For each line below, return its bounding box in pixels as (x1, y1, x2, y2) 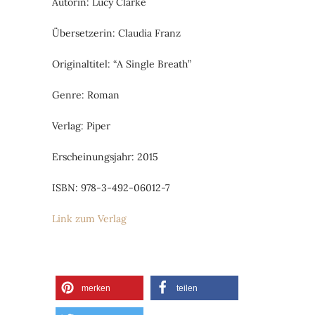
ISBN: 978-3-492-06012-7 (52, 181, 169, 194)
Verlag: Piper (52, 119, 110, 132)
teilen (176, 283, 198, 293)
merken (82, 283, 110, 293)
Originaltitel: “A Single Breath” (52, 57, 191, 70)
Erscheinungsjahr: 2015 (52, 150, 158, 163)
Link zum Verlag (52, 212, 127, 225)
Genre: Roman (52, 88, 120, 101)
